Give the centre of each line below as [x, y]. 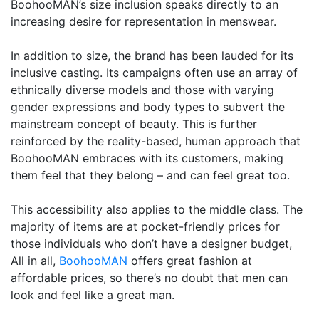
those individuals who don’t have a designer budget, [151, 244]
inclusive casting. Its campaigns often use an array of [154, 73]
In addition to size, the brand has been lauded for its [152, 56]
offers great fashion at [190, 261]
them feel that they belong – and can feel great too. [150, 176]
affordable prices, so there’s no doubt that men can [149, 278]
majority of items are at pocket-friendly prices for [145, 227]
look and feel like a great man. [94, 295]
